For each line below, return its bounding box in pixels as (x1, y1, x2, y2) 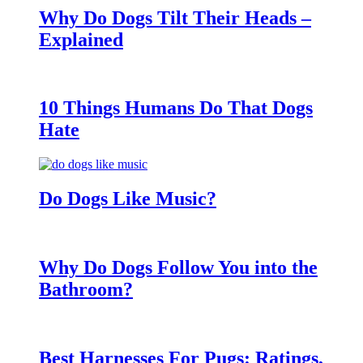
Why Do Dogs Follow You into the (39, 256, 318, 278)
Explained (39, 28, 123, 50)
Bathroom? (39, 278, 133, 300)
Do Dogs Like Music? (39, 188, 216, 210)
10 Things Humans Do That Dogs (39, 97, 313, 119)
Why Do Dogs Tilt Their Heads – (39, 6, 311, 28)
